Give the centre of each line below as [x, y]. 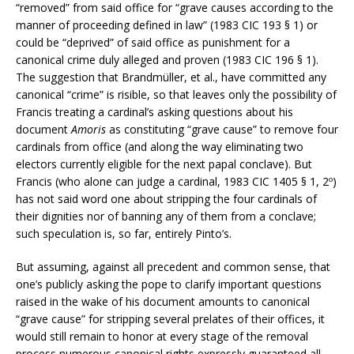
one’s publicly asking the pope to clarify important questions [169, 284]
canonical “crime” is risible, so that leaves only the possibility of [176, 94]
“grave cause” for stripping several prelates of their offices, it [170, 318]
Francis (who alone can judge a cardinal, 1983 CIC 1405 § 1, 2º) [176, 181]
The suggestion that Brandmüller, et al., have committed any [171, 77]
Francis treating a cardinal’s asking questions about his [154, 111]
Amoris [88, 129]
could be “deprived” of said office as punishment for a [153, 42]
